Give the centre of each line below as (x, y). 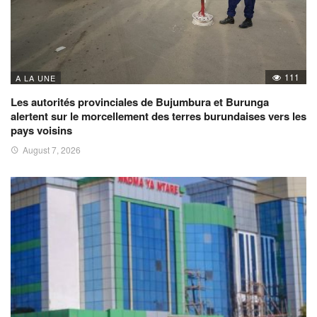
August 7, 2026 (52, 149)
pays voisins (41, 130)
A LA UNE (36, 77)
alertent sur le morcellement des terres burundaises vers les (158, 116)
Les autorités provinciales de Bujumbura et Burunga (140, 102)
